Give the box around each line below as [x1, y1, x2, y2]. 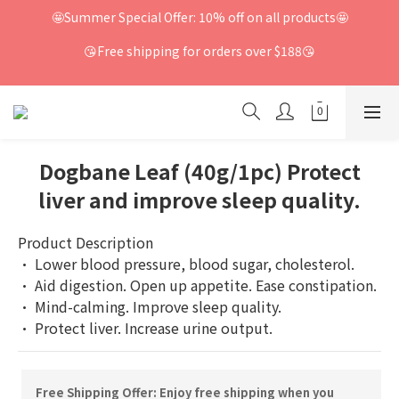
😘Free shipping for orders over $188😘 [84, 42, 315, 60]
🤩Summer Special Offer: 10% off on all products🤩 [51, 8, 348, 26]
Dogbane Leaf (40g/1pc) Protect [38, 156, 361, 186]
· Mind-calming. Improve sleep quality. [18, 296, 281, 317]
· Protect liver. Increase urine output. [18, 317, 273, 338]
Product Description [18, 232, 153, 253]
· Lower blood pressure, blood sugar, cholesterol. [18, 253, 354, 274]
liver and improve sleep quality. [38, 184, 361, 215]
